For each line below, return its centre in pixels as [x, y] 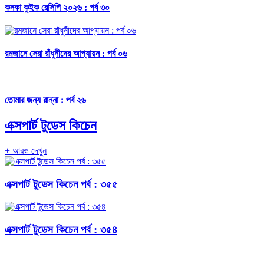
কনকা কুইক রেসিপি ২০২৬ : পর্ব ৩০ [57, 7]
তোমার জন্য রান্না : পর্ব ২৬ [45, 100]
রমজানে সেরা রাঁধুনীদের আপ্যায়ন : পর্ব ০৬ [66, 54]
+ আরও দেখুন [26, 150]
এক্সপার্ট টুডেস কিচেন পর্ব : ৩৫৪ [61, 230]
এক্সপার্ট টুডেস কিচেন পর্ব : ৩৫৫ [61, 184]
